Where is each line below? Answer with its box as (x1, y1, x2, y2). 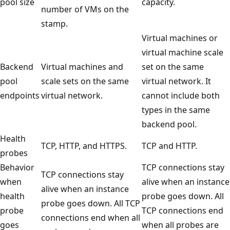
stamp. (41, 17, 68, 29)
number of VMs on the (41, 3, 129, 15)
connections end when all (41, 212, 140, 223)
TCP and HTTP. (142, 140, 197, 151)
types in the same (142, 104, 210, 116)
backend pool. (142, 118, 197, 130)
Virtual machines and (41, 61, 123, 72)
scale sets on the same (41, 75, 129, 87)
